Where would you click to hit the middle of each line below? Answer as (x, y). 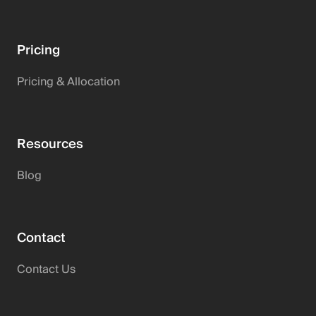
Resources (50, 145)
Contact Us (46, 270)
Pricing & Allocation (68, 82)
